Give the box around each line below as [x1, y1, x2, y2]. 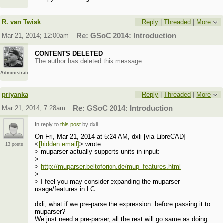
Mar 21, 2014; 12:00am [2, 31, 69, 39]
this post [60, 121, 81, 128]
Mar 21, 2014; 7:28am [2, 104, 66, 111]
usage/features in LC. [35, 185, 97, 193]
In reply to [35, 121, 61, 128]
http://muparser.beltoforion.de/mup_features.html [41, 163, 181, 171]
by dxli [81, 121, 98, 128]
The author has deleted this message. [35, 57, 144, 65]
